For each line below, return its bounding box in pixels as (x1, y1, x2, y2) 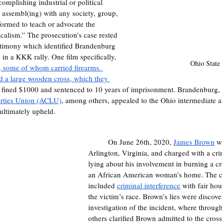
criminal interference (117, 180, 180, 190)
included (88, 180, 117, 190)
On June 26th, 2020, (108, 137, 173, 147)
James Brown (173, 137, 215, 147)
